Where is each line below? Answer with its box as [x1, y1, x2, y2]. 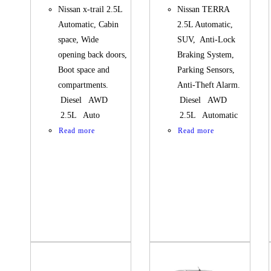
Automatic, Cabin [58, 20, 119, 30]
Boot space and [58, 65, 110, 75]
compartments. [58, 80, 114, 90]
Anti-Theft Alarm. [177, 80, 246, 90]
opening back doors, [58, 50, 128, 60]
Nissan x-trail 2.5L [58, 5, 123, 15]
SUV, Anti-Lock [177, 35, 236, 45]
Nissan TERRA [177, 5, 230, 15]
